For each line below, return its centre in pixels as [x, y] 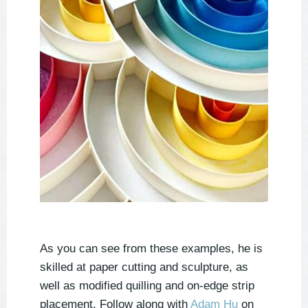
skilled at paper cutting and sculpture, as [144, 267]
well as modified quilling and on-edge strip [147, 286]
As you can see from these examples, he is [151, 249]
